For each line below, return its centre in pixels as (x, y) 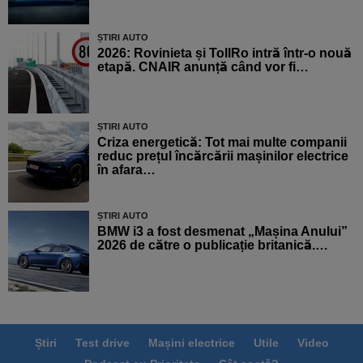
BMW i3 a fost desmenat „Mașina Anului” (222, 231)
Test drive (102, 342)
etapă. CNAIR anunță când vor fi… (203, 66)
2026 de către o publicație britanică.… (213, 245)
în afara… (126, 169)
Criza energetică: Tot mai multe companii (222, 142)
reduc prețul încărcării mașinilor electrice (223, 156)
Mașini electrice (191, 342)
